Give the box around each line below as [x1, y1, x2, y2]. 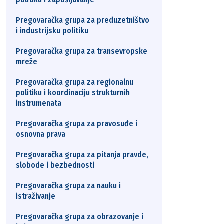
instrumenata [16, 98, 61, 108]
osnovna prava [16, 129, 65, 139]
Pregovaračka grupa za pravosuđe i [16, 119, 137, 128]
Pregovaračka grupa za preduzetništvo [16, 15, 149, 25]
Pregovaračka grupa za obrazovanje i [16, 212, 143, 221]
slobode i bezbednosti [16, 160, 94, 170]
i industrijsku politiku [16, 26, 88, 35]
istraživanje [16, 191, 55, 201]
